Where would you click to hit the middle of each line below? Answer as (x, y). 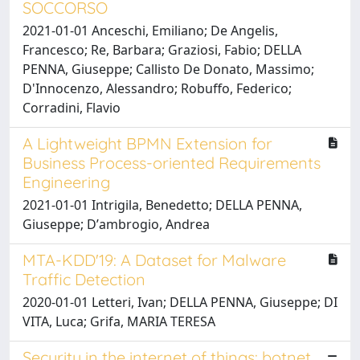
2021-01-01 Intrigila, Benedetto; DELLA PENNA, (162, 205)
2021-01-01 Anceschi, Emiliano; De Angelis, (150, 30)
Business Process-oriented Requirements (172, 162)
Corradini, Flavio (72, 107)
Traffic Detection (84, 279)
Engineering (66, 182)
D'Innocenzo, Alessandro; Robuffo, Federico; (157, 88)
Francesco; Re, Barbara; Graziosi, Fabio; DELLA (162, 49)
